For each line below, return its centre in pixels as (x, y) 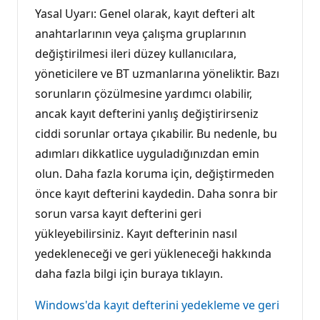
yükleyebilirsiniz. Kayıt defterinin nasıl (136, 233)
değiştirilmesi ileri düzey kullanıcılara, (136, 53)
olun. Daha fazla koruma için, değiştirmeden (155, 173)
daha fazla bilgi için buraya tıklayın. (129, 273)
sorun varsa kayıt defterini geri (118, 213)
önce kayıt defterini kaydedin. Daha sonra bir (156, 193)
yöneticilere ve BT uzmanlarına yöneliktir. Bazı (157, 73)
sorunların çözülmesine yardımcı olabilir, (144, 93)
